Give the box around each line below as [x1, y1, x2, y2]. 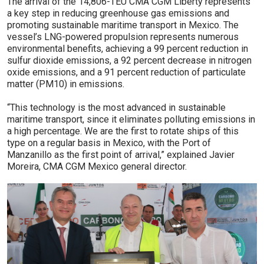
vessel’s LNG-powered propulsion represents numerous [7, 31, 239, 43]
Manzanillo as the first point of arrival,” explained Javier [7, 149, 235, 161]
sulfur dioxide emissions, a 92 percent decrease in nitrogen [7, 55, 252, 67]
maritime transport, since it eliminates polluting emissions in [7, 114, 255, 126]
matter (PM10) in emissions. [7, 78, 124, 90]
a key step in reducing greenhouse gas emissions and [7, 8, 229, 19]
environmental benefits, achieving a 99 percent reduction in [7, 43, 248, 55]
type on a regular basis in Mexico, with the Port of [7, 137, 211, 149]
